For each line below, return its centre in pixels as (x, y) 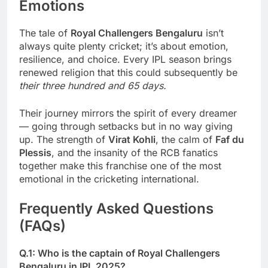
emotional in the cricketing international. (109, 179)
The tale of (45, 33)
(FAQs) (42, 226)
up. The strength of (64, 139)
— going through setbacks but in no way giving (126, 126)
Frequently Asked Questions (116, 208)
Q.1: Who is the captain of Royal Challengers (120, 253)
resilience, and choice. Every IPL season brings (125, 59)
